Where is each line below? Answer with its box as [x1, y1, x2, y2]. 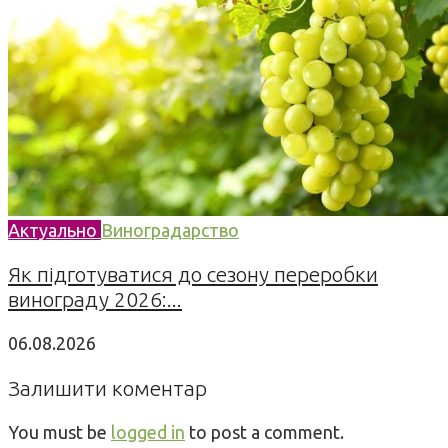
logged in [111, 422, 185, 443]
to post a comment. [185, 422, 344, 443]
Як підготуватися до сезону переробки [8, 261, 378, 286]
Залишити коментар [8, 376, 207, 400]
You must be [8, 422, 111, 443]
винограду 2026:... [8, 286, 182, 311]
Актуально [8, 219, 101, 240]
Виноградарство [101, 219, 239, 240]
